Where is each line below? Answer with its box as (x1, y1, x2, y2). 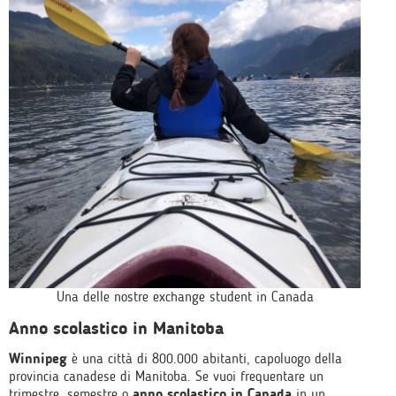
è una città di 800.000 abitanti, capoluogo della (67, 349, 342, 367)
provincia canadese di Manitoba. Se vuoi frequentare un (9, 367, 324, 385)
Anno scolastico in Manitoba (9, 316, 224, 339)
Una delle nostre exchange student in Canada (56, 287, 314, 305)
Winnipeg (9, 349, 67, 367)
